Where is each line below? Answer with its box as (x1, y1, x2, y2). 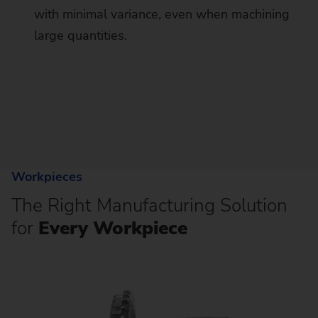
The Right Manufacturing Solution (11, 193, 287, 219)
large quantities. (34, 27, 127, 45)
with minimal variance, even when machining (34, 6, 290, 23)
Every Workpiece (33, 216, 187, 241)
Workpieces (11, 168, 82, 186)
